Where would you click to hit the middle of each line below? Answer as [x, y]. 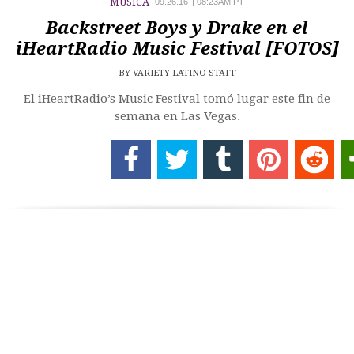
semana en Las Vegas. [177, 116]
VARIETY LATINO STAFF [184, 73]
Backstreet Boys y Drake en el [177, 28]
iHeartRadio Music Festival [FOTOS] [177, 49]
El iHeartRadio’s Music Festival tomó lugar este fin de [177, 99]
